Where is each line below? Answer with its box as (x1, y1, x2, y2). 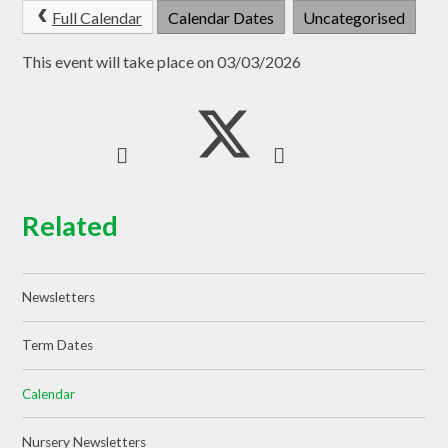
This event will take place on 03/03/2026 (22, 51, 302, 71)
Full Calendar (52, 8, 142, 28)
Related (22, 208, 119, 242)
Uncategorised (303, 8, 406, 28)
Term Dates (22, 337, 94, 354)
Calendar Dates (167, 8, 274, 28)
